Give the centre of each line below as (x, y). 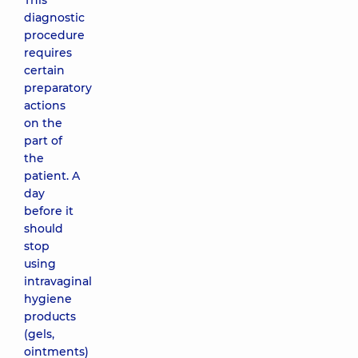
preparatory (58, 88)
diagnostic (54, 18)
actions (45, 105)
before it (49, 211)
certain (44, 70)
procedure (54, 35)
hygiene (48, 299)
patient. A (52, 176)
